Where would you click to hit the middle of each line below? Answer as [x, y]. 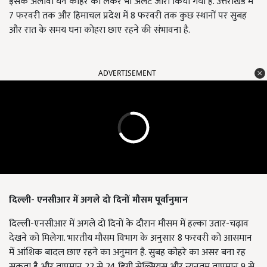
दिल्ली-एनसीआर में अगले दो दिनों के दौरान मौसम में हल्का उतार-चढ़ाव [129, 224]
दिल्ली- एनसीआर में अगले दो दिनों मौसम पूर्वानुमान [98, 200]
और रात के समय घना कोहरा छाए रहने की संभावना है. [100, 30]
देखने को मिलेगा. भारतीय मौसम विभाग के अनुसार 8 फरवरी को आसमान [131, 238]
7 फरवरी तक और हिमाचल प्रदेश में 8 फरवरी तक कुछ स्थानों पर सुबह [128, 16]
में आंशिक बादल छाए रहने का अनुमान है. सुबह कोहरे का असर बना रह [127, 253]
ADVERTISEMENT [127, 73]
